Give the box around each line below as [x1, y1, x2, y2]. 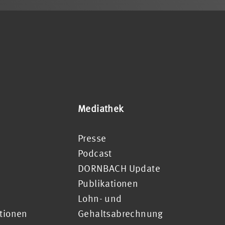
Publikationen [77, 177, 139, 189]
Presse [77, 132, 106, 144]
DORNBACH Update [77, 162, 160, 174]
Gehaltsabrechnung [77, 207, 163, 219]
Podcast [77, 147, 112, 159]
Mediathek [77, 103, 124, 114]
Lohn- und [77, 192, 122, 204]
